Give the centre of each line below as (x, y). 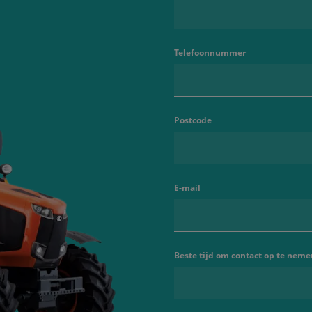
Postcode (193, 120)
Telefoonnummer (210, 53)
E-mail (187, 188)
